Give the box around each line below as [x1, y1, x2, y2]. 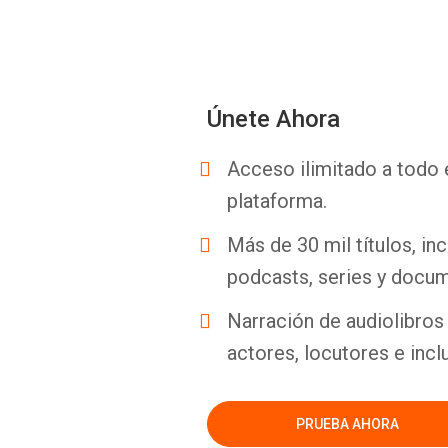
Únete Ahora [207, 105, 340, 133]
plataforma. [227, 189, 327, 213]
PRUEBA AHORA [295, 415, 399, 432]
